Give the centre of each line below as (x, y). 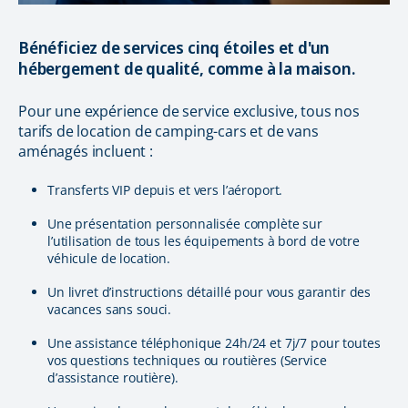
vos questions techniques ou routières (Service (187, 361)
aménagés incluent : (86, 152)
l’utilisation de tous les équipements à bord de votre (204, 241)
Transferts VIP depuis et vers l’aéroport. (165, 190)
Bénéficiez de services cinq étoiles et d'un (174, 48)
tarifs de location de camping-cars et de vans (168, 132)
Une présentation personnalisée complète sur (185, 224)
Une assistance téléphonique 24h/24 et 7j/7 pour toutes (214, 343)
